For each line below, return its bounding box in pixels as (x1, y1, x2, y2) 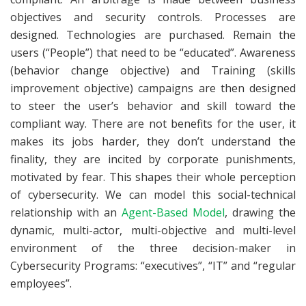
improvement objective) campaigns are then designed (10, 81, 296, 96)
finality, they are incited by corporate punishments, (10, 152, 296, 167)
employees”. (10, 276, 72, 292)
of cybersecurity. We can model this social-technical (10, 187, 296, 203)
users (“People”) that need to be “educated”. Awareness (10, 45, 296, 61)
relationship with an (10, 205, 122, 221)
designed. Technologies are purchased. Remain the (10, 27, 296, 43)
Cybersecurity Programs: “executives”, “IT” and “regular (10, 258, 296, 274)
